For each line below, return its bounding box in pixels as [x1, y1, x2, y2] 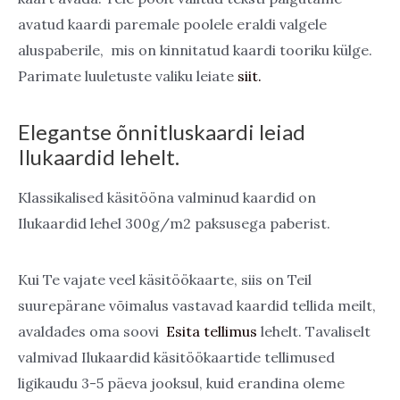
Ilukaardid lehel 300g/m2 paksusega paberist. [18, 213, 330, 232]
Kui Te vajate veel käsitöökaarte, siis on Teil [18, 271, 312, 288]
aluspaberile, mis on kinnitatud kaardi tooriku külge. [18, 41, 372, 60]
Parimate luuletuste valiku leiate [18, 67, 237, 86]
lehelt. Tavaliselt [257, 322, 371, 340]
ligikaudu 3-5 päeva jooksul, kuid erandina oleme [18, 374, 345, 392]
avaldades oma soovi [18, 322, 166, 340]
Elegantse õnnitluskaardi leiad [18, 119, 305, 146]
